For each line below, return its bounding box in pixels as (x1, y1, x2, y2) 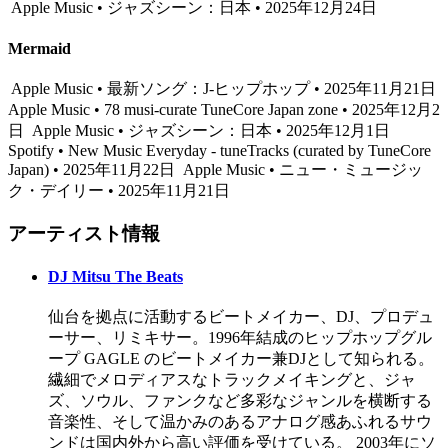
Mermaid (8, 39, 71, 57)
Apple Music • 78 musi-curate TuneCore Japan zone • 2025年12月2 (8, 101, 440, 119)
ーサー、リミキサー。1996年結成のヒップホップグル (48, 329, 432, 347)
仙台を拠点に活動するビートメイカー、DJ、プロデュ (48, 308, 434, 326)
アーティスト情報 (8, 222, 160, 244)
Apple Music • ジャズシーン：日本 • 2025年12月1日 (28, 122, 394, 140)
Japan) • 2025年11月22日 (8, 161, 179, 179)
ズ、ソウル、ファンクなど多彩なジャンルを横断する (48, 392, 432, 410)
